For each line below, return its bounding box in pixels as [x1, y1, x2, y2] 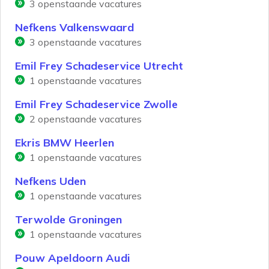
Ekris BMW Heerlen [15, 136, 114, 150]
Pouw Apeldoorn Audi [15, 251, 130, 265]
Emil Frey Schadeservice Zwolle [15, 97, 178, 112]
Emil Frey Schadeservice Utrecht [15, 59, 183, 73]
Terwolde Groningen [15, 213, 122, 227]
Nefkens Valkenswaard [15, 20, 134, 35]
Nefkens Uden [15, 174, 86, 189]
